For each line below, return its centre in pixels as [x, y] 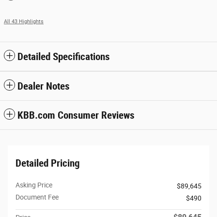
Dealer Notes [44, 86]
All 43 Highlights [24, 21]
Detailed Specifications [64, 56]
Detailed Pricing [48, 163]
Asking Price [34, 185]
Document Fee [37, 197]
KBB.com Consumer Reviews [76, 115]
